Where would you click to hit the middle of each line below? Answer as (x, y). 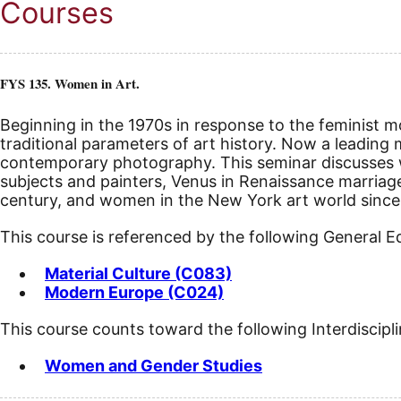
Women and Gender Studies (154, 366)
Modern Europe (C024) (134, 293)
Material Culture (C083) (138, 274)
